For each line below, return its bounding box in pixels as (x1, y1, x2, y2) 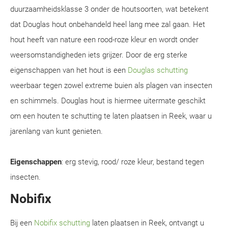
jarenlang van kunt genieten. (10, 127, 103, 136)
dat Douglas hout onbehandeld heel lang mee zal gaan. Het (10, 20, 205, 29)
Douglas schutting (128, 66, 188, 75)
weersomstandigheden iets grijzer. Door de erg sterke (10, 50, 187, 60)
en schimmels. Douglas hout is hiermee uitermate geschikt (10, 96, 206, 105)
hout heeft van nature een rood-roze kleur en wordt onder (10, 35, 198, 44)
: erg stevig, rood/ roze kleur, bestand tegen (62, 157, 204, 166)
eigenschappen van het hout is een (10, 66, 128, 75)
